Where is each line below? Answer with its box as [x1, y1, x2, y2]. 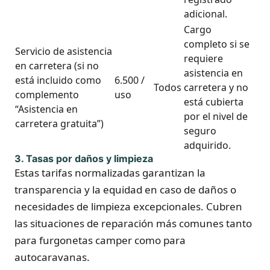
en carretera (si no [15, 59, 99, 72]
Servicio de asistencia [15, 45, 112, 58]
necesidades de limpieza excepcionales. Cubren [14, 199, 242, 213]
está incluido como [15, 74, 101, 87]
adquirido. [184, 139, 231, 152]
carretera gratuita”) [15, 117, 104, 130]
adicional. [184, 7, 227, 20]
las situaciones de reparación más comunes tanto [14, 216, 252, 230]
